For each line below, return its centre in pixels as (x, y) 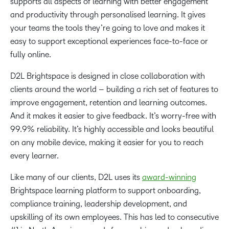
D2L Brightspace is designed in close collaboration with (108, 76)
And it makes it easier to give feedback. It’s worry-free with (113, 116)
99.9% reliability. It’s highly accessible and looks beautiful (112, 129)
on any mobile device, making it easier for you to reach (107, 143)
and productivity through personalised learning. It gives (108, 15)
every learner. (35, 156)
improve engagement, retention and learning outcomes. (109, 103)
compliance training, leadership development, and (99, 204)
